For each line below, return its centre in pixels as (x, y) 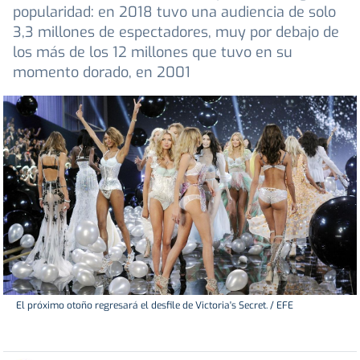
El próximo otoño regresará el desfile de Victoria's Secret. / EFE (155, 305)
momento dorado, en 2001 (102, 73)
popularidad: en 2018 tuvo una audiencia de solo (174, 12)
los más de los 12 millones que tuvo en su (153, 53)
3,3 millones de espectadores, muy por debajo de (176, 33)
